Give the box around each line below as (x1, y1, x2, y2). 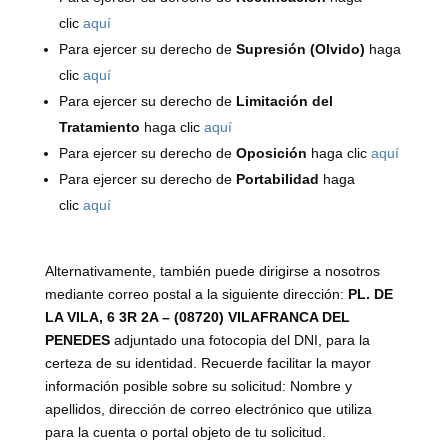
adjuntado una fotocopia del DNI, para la (113, 332, 370, 348)
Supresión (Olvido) (235, 41, 365, 57)
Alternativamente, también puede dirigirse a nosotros (44, 263, 380, 279)
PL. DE (347, 286, 393, 302)
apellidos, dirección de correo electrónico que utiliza (44, 401, 372, 417)
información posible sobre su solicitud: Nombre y (44, 378, 352, 394)
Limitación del (235, 93, 333, 109)
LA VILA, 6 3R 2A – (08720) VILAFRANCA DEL (44, 309, 350, 325)
